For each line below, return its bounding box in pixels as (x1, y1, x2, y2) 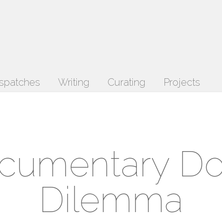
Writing (58, 76, 90, 88)
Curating (108, 76, 146, 88)
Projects (164, 76, 200, 88)
